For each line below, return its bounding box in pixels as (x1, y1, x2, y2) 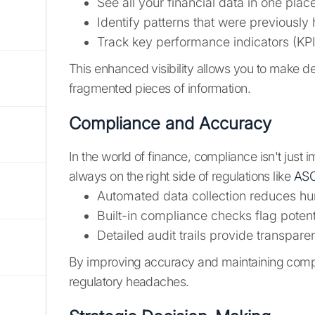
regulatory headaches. (69, 274, 189, 290)
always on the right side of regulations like (69, 169, 294, 184)
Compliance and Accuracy (69, 113, 271, 134)
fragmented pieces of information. (69, 81, 251, 96)
